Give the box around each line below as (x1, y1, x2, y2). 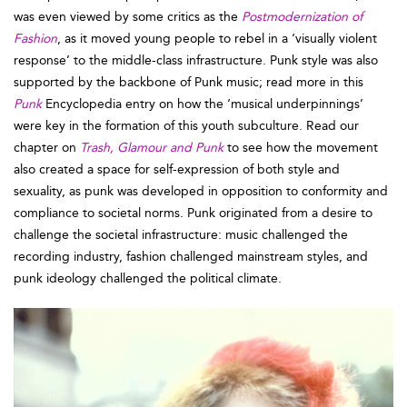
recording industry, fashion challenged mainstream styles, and (14, 248, 368, 264)
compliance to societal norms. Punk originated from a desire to (14, 204, 372, 221)
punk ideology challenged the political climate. (14, 270, 282, 286)
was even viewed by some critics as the (14, 8, 242, 25)
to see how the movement (223, 139, 378, 155)
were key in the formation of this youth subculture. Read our (14, 117, 359, 134)
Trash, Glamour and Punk (80, 139, 223, 155)
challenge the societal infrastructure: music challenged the (14, 226, 348, 243)
